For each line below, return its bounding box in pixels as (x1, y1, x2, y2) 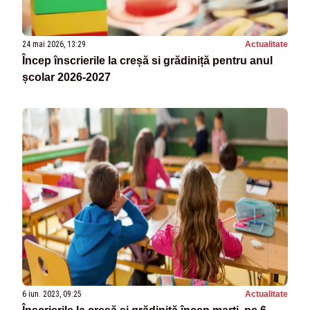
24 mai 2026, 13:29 (22, 39, 86, 50)
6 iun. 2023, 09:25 (22, 289, 82, 299)
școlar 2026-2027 (22, 71, 111, 84)
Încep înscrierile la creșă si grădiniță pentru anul (22, 55, 273, 67)
